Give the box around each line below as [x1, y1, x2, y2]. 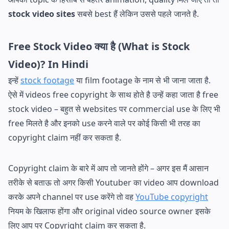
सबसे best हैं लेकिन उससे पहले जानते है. [75, 8, 199, 19]
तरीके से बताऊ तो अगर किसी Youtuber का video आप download [8, 176, 219, 188]
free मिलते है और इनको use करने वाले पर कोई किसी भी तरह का [8, 117, 200, 129]
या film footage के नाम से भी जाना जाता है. [74, 74, 211, 86]
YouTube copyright [135, 191, 208, 202]
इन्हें [8, 74, 20, 86]
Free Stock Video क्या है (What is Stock [8, 39, 190, 53]
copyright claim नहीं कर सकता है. [8, 131, 121, 143]
